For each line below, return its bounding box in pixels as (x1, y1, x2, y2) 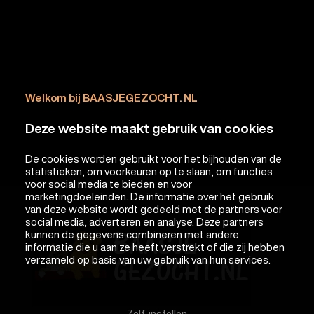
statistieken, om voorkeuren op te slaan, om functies (25, 166, 273, 177)
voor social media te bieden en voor (25, 179, 192, 189)
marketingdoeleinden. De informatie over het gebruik (25, 191, 274, 202)
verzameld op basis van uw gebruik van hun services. (25, 254, 271, 265)
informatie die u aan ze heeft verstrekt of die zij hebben (25, 242, 285, 252)
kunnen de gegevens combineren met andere (25, 229, 239, 240)
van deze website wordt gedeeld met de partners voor (25, 204, 282, 214)
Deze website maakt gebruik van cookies (25, 121, 273, 135)
